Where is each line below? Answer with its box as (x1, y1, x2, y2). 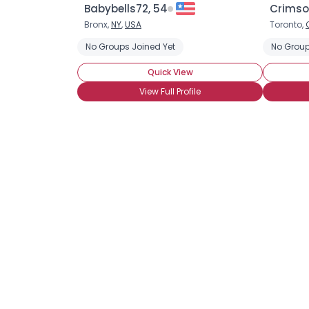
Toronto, (270, 19, 306, 30)
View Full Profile (139, 86, 201, 97)
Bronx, (84, 19, 111, 30)
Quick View (147, 66, 193, 78)
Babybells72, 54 (84, 1, 168, 16)
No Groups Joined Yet (86, 41, 175, 52)
